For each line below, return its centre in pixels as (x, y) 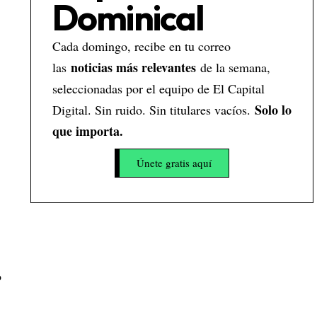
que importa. (87, 131)
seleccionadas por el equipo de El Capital (158, 88)
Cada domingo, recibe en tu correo (141, 46)
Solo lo (273, 110)
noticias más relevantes (131, 67)
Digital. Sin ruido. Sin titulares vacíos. (153, 110)
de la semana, (233, 67)
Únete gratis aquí (174, 163)
